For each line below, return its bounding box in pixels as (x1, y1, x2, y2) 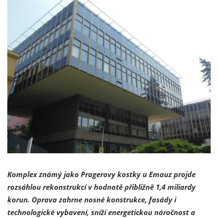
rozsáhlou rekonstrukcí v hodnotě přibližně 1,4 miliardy (7, 182, 196, 192)
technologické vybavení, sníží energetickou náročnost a (7, 207, 195, 217)
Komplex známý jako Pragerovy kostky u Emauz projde (7, 169, 196, 179)
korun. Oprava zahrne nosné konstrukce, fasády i (7, 194, 176, 204)
